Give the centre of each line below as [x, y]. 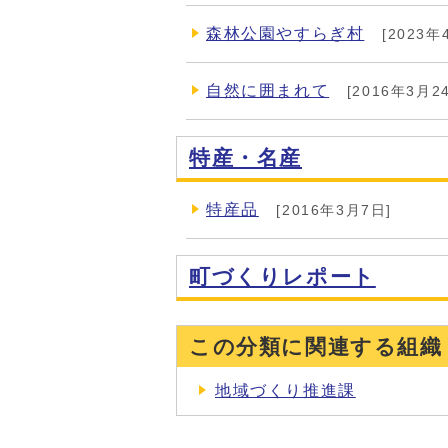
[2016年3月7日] [331, 210]
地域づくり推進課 [285, 390]
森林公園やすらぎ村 [285, 33]
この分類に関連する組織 [316, 346]
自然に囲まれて [268, 90]
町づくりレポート [282, 276]
